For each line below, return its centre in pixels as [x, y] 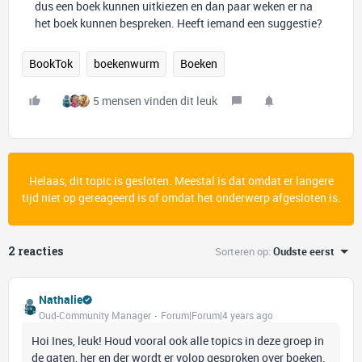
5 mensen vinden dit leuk [155, 101]
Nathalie [61, 299]
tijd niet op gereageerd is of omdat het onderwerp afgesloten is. [181, 198]
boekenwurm [126, 63]
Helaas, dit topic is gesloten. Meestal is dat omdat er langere [181, 181]
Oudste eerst [304, 251]
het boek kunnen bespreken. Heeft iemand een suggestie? [180, 23]
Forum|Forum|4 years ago [217, 315]
